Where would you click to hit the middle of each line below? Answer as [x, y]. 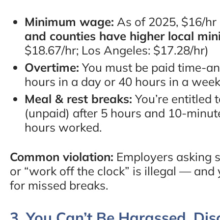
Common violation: [62, 156]
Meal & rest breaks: [78, 98]
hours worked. [63, 127]
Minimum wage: [69, 21]
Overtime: [52, 67]
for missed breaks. [59, 185]
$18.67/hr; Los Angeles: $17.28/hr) [117, 50]
